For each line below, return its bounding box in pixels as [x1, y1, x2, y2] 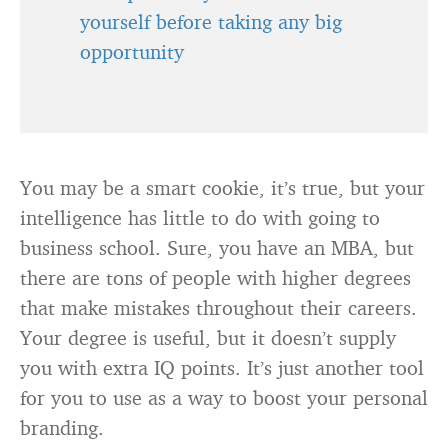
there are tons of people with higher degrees [20, 265, 411, 290]
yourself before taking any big [80, 9, 342, 34]
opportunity [80, 39, 184, 64]
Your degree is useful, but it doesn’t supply [20, 325, 396, 350]
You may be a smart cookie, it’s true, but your [20, 175, 425, 200]
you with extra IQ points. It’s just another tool [20, 355, 424, 380]
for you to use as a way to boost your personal [20, 385, 428, 410]
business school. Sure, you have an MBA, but [20, 235, 414, 260]
